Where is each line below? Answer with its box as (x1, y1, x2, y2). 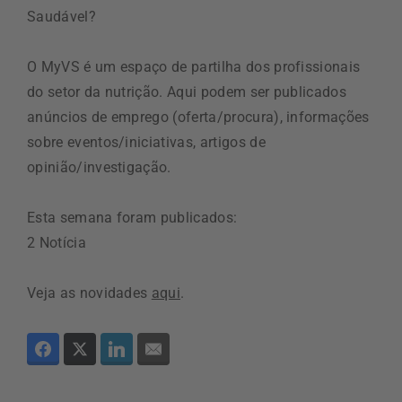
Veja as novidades (27, 284, 152, 301)
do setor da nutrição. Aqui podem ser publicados (27, 83, 347, 100)
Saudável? (27, 8, 96, 25)
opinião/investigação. (27, 159, 171, 176)
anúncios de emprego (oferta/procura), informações (27, 109, 370, 126)
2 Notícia (27, 234, 86, 251)
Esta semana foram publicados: (27, 209, 238, 226)
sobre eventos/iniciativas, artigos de (27, 134, 266, 151)
